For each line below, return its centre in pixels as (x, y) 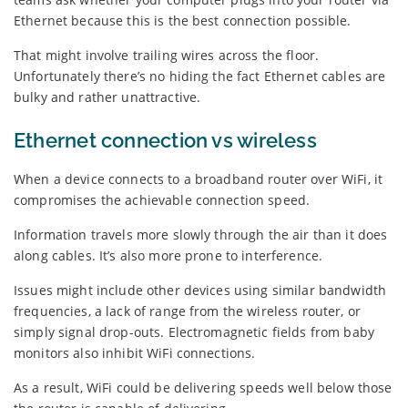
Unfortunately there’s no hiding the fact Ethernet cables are (200, 76)
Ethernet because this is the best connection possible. (183, 20)
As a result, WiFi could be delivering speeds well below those (203, 387)
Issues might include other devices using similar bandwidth (200, 290)
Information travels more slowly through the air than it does (201, 234)
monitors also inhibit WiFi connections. (135, 352)
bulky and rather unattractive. (107, 97)
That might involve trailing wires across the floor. (167, 55)
